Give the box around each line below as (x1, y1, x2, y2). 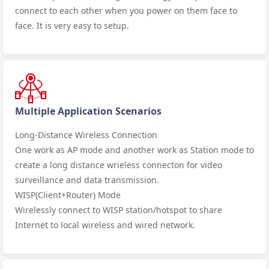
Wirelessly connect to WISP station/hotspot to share (15, 204, 222, 216)
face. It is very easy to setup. (15, 19, 129, 31)
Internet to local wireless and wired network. (15, 219, 195, 231)
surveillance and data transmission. (15, 174, 159, 186)
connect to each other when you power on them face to (15, 4, 237, 16)
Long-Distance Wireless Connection (15, 128, 157, 141)
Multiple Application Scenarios (15, 104, 162, 118)
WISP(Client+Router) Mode (15, 189, 121, 201)
